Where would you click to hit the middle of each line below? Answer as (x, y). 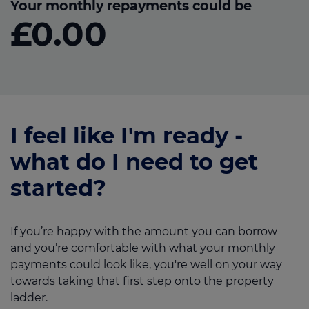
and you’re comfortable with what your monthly (143, 248)
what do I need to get (134, 162)
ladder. (29, 298)
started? (58, 188)
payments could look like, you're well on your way (146, 265)
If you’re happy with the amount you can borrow (144, 232)
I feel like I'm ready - (127, 136)
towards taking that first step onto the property (142, 281)
